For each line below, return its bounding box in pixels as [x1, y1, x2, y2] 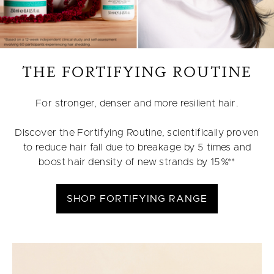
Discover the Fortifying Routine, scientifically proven [15, 127, 259, 138]
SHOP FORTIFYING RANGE [66, 193, 208, 204]
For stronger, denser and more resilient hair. [35, 98, 239, 108]
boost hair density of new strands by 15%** [39, 157, 235, 167]
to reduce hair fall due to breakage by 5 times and [23, 142, 251, 152]
